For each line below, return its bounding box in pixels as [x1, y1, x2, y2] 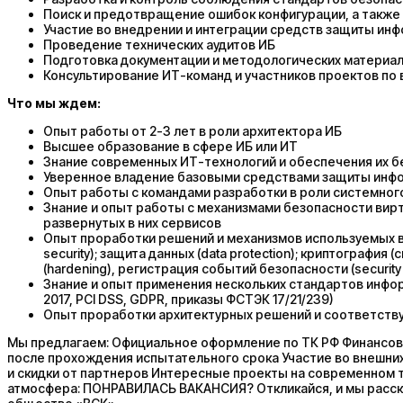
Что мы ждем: [7, 94, 101, 111]
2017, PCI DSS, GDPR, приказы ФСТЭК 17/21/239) [43, 291, 334, 307]
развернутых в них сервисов [43, 214, 221, 230]
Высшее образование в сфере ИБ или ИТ [43, 138, 298, 154]
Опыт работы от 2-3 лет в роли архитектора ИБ [43, 122, 342, 139]
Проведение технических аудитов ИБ [43, 36, 275, 52]
